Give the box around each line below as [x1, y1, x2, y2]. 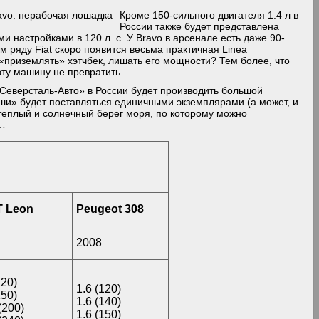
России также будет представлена [120, 21, 280, 32]
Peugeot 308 [76, 203, 145, 215]
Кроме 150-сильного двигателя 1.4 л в [120, 9, 299, 21]
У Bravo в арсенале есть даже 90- [127, 32, 286, 43]
